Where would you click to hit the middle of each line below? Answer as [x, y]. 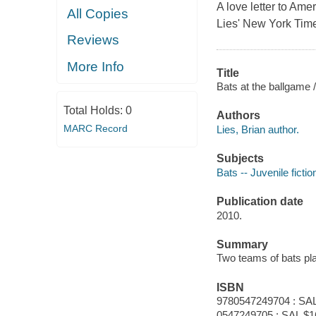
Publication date [260, 201]
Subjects [240, 159]
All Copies [98, 13]
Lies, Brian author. [257, 129]
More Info [96, 66]
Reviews [93, 40]
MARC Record [95, 129]
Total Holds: [94, 111]
